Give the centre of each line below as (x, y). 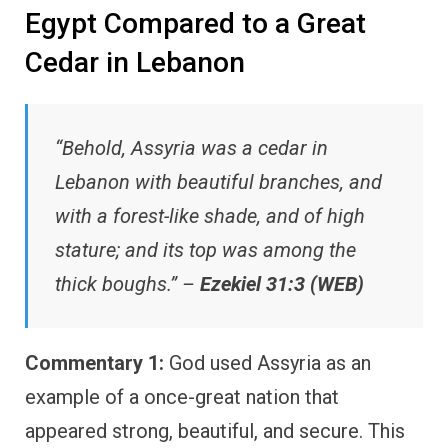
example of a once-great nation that (182, 396)
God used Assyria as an (267, 362)
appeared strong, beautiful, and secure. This (215, 430)
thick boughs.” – (127, 283)
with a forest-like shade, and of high (210, 215)
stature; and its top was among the (205, 249)
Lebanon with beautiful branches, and (218, 181)
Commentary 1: (94, 362)
